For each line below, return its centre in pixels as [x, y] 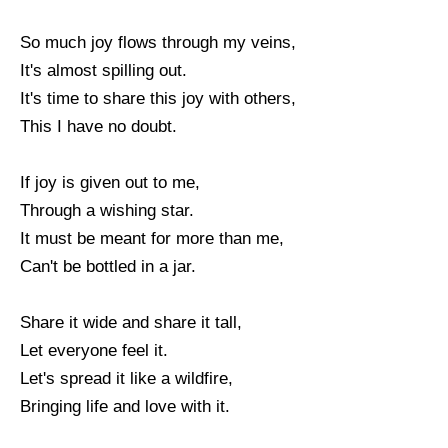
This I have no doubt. [98, 126]
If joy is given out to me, [110, 182]
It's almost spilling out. [103, 70]
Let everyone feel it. [94, 350]
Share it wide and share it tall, [131, 322]
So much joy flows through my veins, [158, 42]
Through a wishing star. [107, 210]
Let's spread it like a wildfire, [126, 378]
